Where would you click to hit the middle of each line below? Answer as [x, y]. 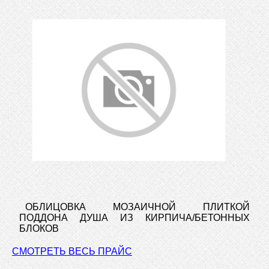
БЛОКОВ [39, 228]
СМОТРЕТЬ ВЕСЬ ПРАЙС [72, 251]
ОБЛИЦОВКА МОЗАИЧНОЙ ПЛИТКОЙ [138, 207]
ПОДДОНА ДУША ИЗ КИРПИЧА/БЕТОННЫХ [134, 217]
